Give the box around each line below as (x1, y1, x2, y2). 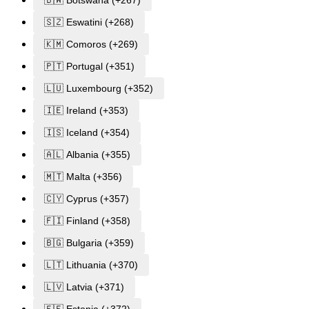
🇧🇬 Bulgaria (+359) (44, 237, 134, 249)
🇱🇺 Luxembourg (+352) (44, 83, 153, 94)
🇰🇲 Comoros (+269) (44, 39, 138, 50)
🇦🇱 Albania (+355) (44, 149, 130, 161)
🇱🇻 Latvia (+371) (44, 281, 124, 293)
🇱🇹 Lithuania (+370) (44, 259, 138, 271)
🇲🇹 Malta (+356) (44, 171, 122, 183)
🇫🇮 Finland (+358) (44, 215, 130, 227)
